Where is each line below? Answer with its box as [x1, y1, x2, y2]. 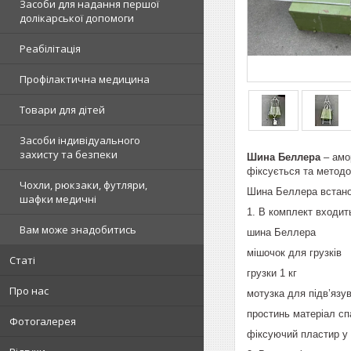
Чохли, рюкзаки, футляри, [20, 178, 147, 192]
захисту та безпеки [20, 147, 118, 161]
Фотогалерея [9, 314, 76, 328]
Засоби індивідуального [20, 133, 140, 147]
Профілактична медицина [20, 72, 150, 86]
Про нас [9, 284, 49, 298]
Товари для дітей [20, 103, 105, 117]
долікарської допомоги [20, 11, 134, 25]
